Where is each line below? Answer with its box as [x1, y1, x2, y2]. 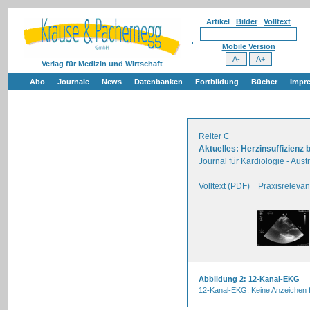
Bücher [251, 77, 277, 86]
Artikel [206, 17, 236, 26]
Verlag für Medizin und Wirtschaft [41, 60, 163, 68]
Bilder [236, 17, 257, 26]
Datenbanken [134, 77, 183, 86]
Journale [57, 77, 89, 86]
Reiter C [198, 131, 230, 141]
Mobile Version [221, 42, 275, 51]
